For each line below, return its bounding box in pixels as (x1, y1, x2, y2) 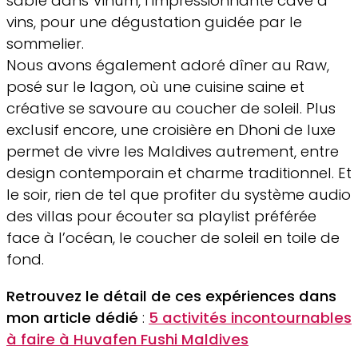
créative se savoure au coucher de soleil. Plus (6, 98, 336, 119)
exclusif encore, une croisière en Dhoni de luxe (6, 120, 336, 141)
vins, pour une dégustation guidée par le (6, 12, 302, 33)
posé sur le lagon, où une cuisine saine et (6, 77, 304, 97)
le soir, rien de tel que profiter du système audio (6, 185, 351, 205)
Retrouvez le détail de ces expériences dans (6, 285, 336, 306)
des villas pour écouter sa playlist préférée (6, 206, 316, 227)
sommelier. (6, 34, 84, 54)
